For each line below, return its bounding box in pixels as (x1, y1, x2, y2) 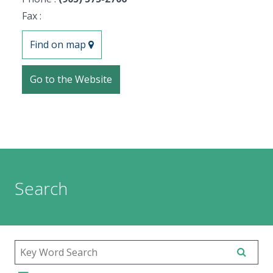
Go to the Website (29, 72, 112, 86)
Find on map (30, 38, 88, 51)
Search (15, 176, 68, 200)
